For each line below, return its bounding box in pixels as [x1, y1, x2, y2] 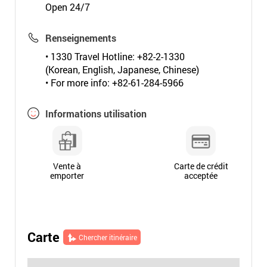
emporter [50, 170, 85, 181]
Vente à [53, 160, 82, 172]
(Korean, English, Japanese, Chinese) [45, 63, 199, 76]
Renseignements [45, 32, 116, 44]
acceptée [184, 170, 218, 181]
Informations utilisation [45, 107, 147, 120]
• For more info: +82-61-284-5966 [45, 76, 184, 89]
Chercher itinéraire [78, 232, 137, 242]
